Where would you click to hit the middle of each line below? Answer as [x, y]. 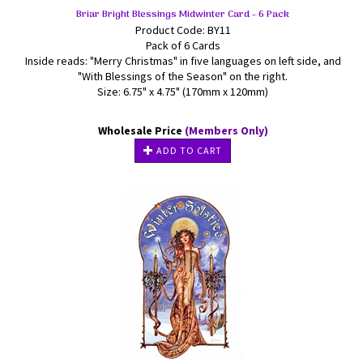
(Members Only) [226, 130]
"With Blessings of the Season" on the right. [183, 76]
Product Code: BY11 [183, 30]
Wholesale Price [141, 130]
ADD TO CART [188, 150]
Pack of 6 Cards [183, 45]
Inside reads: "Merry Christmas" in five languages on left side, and [183, 61]
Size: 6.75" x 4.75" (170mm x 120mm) [183, 92]
